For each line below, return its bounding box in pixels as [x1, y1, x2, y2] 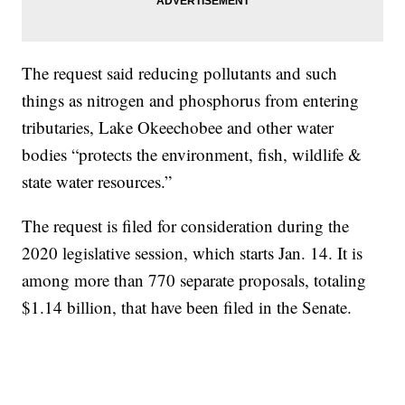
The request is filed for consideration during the [22, 214, 350, 238]
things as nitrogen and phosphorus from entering [22, 89, 360, 112]
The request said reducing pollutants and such [22, 61, 338, 85]
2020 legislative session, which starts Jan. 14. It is [22, 241, 363, 265]
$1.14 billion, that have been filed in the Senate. [22, 296, 353, 319]
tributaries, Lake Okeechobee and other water [22, 116, 334, 139]
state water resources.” [22, 170, 173, 193]
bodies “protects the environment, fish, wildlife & [22, 143, 363, 166]
